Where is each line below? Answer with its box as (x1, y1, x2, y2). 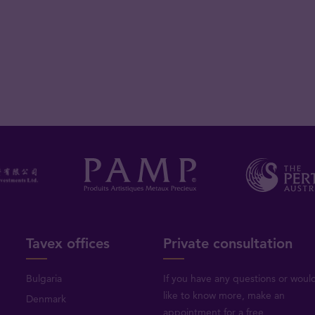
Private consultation (162, 235, 292, 252)
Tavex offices (26, 235, 110, 252)
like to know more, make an (162, 289, 285, 302)
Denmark (26, 292, 67, 306)
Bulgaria (26, 272, 63, 285)
